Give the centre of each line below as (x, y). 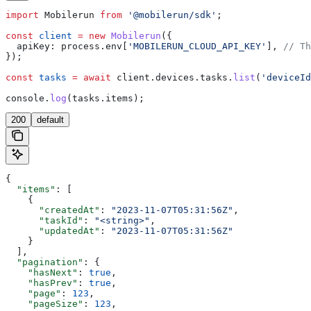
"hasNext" (42, 273)
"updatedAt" (53, 231)
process (78, 47)
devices (175, 78)
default (50, 120)
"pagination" (44, 262)
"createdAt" (53, 210)
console (25, 99)
